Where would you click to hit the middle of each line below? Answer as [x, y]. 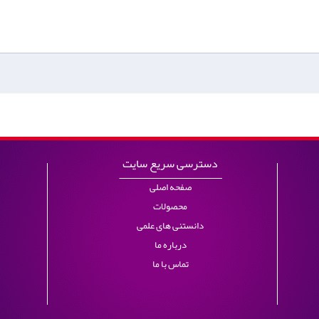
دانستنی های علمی [170, 226]
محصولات [170, 206]
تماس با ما [170, 264]
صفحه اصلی [170, 187]
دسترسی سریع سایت [170, 164]
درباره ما [170, 245]
